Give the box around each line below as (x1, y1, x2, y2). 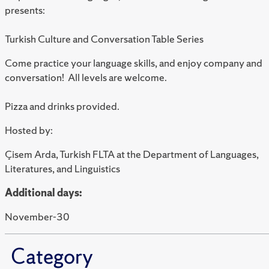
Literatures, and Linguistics (5, 162, 122, 176)
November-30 (5, 210, 70, 224)
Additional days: (5, 186, 82, 200)
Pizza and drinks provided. (5, 99, 119, 113)
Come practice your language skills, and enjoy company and (5, 56, 262, 70)
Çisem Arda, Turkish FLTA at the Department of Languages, (5, 147, 259, 162)
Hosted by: (5, 123, 53, 138)
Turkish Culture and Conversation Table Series (5, 32, 204, 46)
